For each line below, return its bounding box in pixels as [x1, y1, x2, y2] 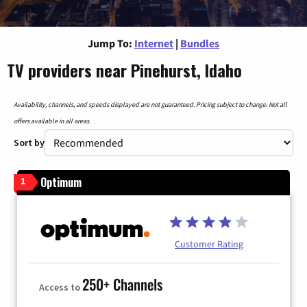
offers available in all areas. [14, 116, 90, 125]
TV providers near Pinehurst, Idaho [7, 57, 242, 82]
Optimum [40, 173, 82, 191]
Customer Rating [175, 237, 243, 250]
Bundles [180, 36, 219, 50]
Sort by [14, 136, 45, 149]
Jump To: [88, 36, 132, 50]
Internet [134, 36, 173, 50]
